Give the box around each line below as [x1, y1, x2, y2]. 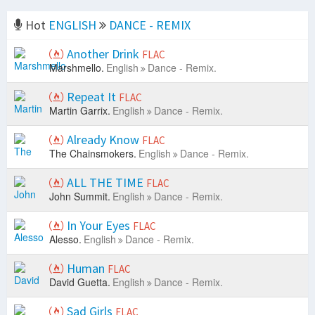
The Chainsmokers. [49, 146, 136, 161]
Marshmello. [49, 60, 104, 75]
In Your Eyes [64, 217, 133, 234]
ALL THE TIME [64, 174, 146, 191]
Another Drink [64, 46, 142, 63]
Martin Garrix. [49, 103, 110, 118]
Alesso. [49, 232, 82, 247]
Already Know [64, 131, 142, 148]
